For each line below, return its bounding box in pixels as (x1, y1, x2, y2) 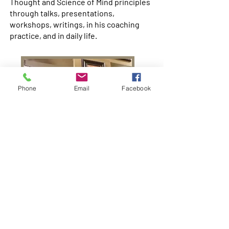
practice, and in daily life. (10, 31, 97, 40)
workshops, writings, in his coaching (10, 19, 140, 29)
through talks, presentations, (10, 8, 114, 18)
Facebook (122, 84, 151, 92)
